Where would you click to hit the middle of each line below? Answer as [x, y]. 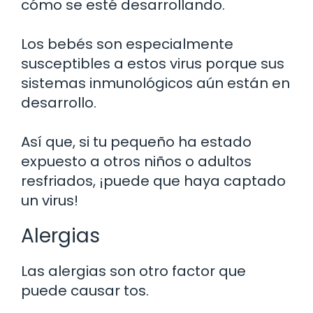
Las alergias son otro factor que [133, 271]
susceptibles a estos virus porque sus [153, 63]
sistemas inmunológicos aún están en [155, 83]
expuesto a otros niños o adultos [136, 161]
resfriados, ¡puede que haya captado [153, 181]
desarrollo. [59, 102]
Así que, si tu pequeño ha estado [136, 141]
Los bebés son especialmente [127, 44]
